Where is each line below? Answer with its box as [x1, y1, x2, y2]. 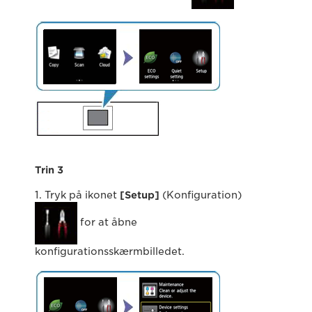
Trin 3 [35, 164, 63, 176]
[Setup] [120, 189, 159, 201]
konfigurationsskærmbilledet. [35, 246, 185, 258]
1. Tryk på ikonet [35, 189, 120, 201]
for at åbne [77, 217, 137, 228]
